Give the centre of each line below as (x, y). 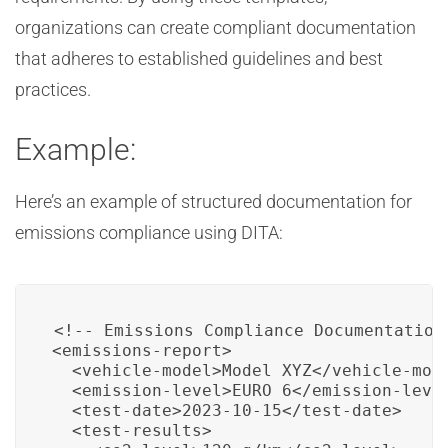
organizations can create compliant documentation (215, 27)
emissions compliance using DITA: (149, 232)
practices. (53, 89)
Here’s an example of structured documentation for (213, 201)
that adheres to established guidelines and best (199, 58)
